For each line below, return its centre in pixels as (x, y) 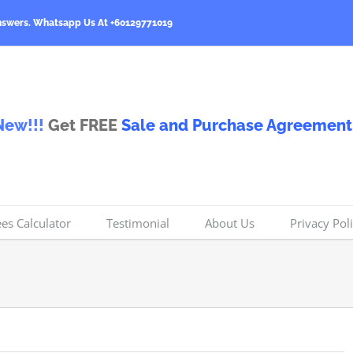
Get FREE (83, 126)
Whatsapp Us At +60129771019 (103, 23)
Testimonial (138, 223)
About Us (230, 223)
